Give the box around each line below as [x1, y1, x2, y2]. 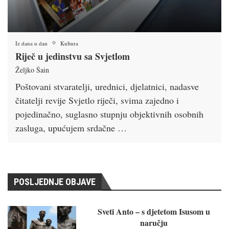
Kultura [60, 39, 78, 47]
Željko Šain [15, 64, 49, 75]
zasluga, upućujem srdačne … [15, 121, 127, 134]
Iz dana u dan [15, 39, 48, 47]
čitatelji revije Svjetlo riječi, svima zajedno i [15, 94, 179, 106]
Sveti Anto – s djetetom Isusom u [97, 205, 210, 217]
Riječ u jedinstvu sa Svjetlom [15, 49, 130, 63]
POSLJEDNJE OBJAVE [14, 176, 96, 187]
